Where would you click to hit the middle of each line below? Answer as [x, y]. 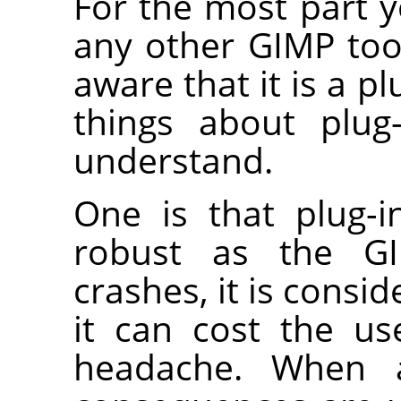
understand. [173, 160]
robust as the [218, 252]
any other [161, 45]
